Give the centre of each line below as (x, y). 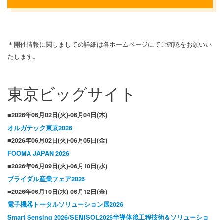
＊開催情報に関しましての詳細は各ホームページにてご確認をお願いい (110, 44)
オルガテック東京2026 (40, 128)
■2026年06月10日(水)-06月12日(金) (57, 192)
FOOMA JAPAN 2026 (38, 153)
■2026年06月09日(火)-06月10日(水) (57, 166)
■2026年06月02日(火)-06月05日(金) (60, 141)
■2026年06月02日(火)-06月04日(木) (57, 115)
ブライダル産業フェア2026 (46, 179)
